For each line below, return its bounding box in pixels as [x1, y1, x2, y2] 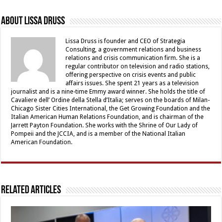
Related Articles [1, 184, 61, 196]
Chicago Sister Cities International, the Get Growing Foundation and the [11, 105, 211, 112]
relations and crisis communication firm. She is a [65, 54, 201, 61]
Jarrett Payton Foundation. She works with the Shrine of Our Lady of [11, 121, 198, 129]
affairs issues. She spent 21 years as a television [65, 79, 199, 87]
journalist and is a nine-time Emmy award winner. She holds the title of [11, 88, 206, 95]
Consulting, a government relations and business [65, 46, 202, 53]
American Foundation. [11, 138, 73, 146]
